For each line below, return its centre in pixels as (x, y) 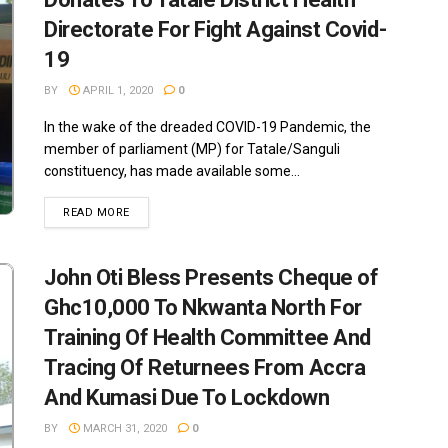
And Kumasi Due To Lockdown (187, 398)
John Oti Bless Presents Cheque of (211, 278)
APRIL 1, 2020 (116, 91)
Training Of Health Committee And (207, 338)
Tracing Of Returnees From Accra (205, 368)
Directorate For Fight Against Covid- (215, 30)
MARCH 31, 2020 (123, 429)
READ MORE (96, 213)
